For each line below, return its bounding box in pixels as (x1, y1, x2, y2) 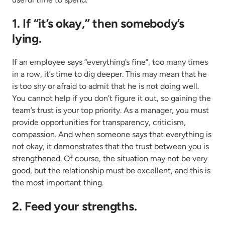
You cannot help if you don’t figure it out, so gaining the (12, 93, 211, 103)
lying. (12, 31, 42, 46)
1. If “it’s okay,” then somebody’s (12, 16, 184, 31)
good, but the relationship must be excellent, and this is (12, 165, 210, 175)
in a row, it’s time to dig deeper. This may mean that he (12, 69, 207, 79)
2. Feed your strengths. (12, 198, 137, 213)
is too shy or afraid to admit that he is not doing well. (12, 81, 199, 91)
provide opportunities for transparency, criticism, (12, 117, 186, 127)
